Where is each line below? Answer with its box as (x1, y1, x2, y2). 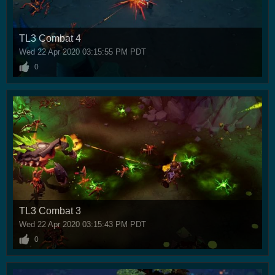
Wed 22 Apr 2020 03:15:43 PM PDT (19, 219, 146, 229)
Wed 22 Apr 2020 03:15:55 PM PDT (19, 47, 146, 57)
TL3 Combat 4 (19, 33, 81, 44)
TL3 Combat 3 (19, 205, 81, 216)
